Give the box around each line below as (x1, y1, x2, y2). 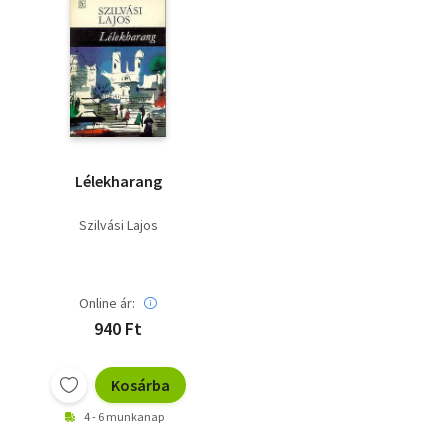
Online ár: (79, 294, 135, 313)
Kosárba (110, 375, 170, 396)
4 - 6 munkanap (84, 409, 164, 425)
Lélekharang (74, 171, 162, 192)
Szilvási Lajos (78, 216, 158, 235)
